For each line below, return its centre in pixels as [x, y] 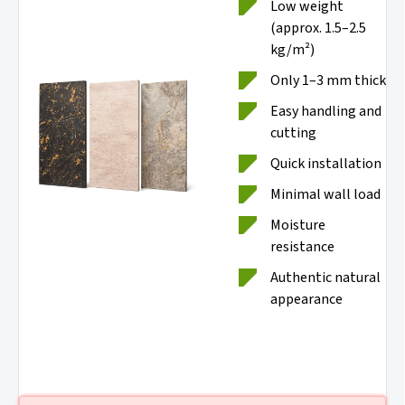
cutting [293, 132]
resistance [302, 246]
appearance [306, 299]
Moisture [298, 225]
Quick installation [326, 163]
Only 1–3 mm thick [328, 80]
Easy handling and [326, 111]
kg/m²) [292, 49]
